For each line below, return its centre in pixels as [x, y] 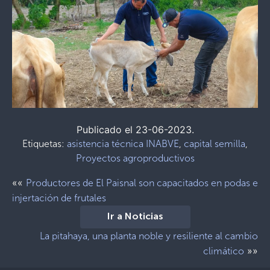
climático [224, 251]
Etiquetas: [45, 144]
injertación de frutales [59, 198]
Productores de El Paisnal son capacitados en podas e [142, 183]
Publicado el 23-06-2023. [135, 130]
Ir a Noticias [135, 217]
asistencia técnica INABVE [123, 144]
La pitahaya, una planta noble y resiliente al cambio [149, 236]
